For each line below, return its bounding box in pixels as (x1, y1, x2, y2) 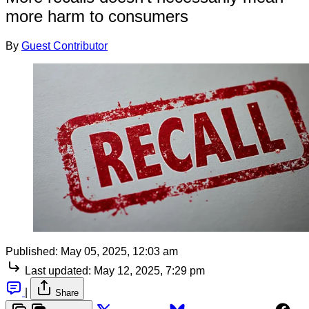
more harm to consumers (6, 6, 188, 26)
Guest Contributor (21, 39, 108, 52)
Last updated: (25, 264, 91, 277)
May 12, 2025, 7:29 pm (94, 264, 205, 277)
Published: (6, 245, 58, 257)
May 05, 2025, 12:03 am (61, 245, 178, 257)
